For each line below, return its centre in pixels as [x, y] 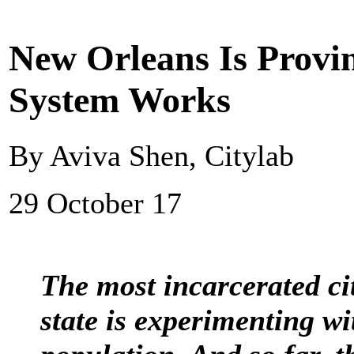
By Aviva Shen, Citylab [151, 155]
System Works [120, 100]
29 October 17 [95, 203]
